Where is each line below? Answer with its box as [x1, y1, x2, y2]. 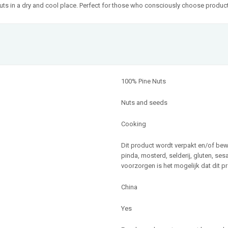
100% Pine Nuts [121, 77, 166, 85]
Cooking [121, 120, 146, 128]
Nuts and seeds [121, 98, 167, 106]
